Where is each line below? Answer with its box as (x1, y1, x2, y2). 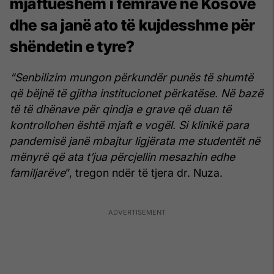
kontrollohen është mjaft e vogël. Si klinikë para (10, 119, 249, 132)
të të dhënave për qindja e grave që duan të (10, 103, 231, 116)
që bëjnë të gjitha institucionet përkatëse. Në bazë (10, 87, 263, 100)
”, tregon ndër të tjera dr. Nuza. (65, 166, 223, 180)
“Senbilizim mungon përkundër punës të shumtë (10, 71, 253, 84)
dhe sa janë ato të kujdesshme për (10, 15, 256, 34)
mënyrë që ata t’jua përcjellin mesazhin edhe (10, 150, 235, 164)
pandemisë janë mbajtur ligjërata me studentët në (10, 135, 260, 148)
